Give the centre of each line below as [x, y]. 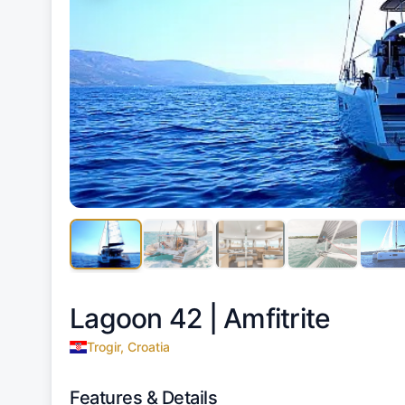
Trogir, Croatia [128, 347]
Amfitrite [277, 319]
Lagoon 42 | [146, 319]
